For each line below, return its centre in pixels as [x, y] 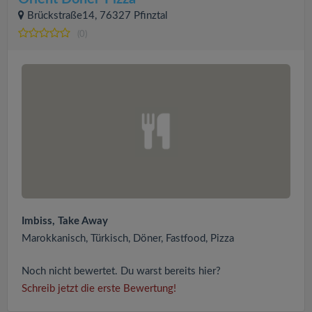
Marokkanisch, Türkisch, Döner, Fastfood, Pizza [128, 239]
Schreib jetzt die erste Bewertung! [99, 289]
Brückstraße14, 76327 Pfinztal [97, 16]
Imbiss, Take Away [65, 221]
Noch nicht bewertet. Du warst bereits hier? [121, 272]
